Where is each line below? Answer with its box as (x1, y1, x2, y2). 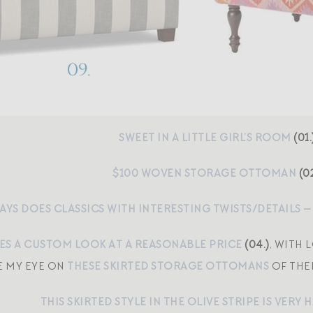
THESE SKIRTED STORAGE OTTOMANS (67, 259, 270, 273)
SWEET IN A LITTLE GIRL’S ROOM (119, 131, 291, 145)
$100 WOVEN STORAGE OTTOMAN (112, 166, 296, 180)
